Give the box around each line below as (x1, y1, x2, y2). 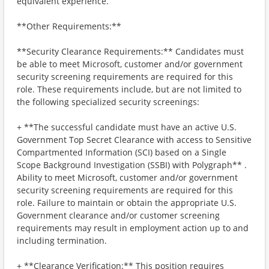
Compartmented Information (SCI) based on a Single (17, 147, 226, 158)
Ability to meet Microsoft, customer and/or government (17, 172, 238, 183)
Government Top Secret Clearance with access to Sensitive (17, 134, 252, 145)
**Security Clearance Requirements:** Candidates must (17, 46, 244, 57)
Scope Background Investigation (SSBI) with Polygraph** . (17, 159, 247, 171)
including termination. (17, 235, 107, 246)
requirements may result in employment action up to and (17, 222, 249, 234)
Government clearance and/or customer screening (17, 210, 220, 221)
